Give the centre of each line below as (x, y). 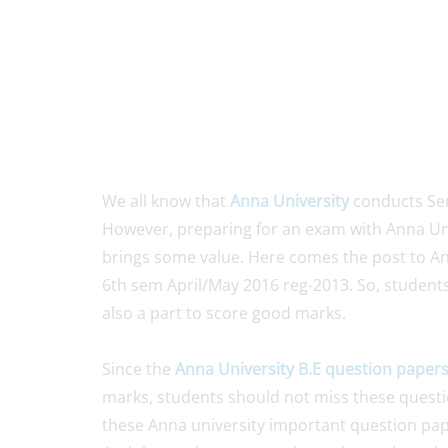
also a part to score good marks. (224, 312)
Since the (138, 368)
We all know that (166, 200)
